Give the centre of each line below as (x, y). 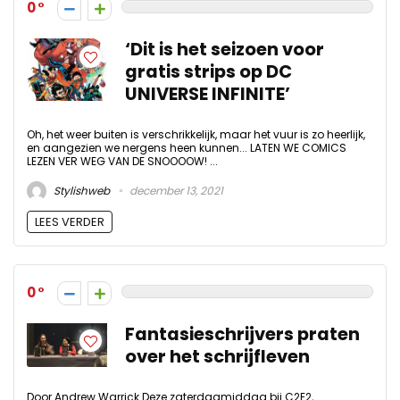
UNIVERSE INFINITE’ (208, 95)
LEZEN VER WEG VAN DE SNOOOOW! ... (122, 162)
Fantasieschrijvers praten (242, 334)
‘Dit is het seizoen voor (225, 50)
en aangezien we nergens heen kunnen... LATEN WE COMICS (187, 148)
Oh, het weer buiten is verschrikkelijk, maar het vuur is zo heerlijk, (196, 135)
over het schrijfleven (217, 356)
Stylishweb (80, 190)
